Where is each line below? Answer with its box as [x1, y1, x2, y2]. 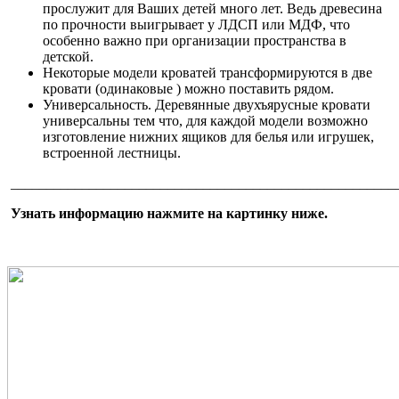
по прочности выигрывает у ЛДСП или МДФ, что [43, 16, 350, 32]
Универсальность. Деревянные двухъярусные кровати [43, 96, 370, 112]
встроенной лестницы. [43, 144, 181, 160]
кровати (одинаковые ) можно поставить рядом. [43, 80, 334, 96]
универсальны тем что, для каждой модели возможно [43, 112, 368, 128]
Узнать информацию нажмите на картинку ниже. [11, 205, 328, 221]
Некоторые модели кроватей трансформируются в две [43, 64, 372, 80]
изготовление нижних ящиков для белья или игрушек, [43, 128, 374, 144]
